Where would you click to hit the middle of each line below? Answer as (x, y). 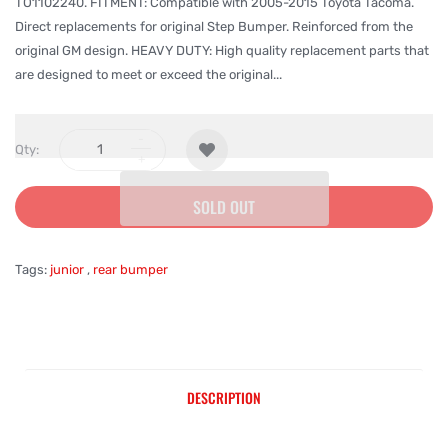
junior (67, 269)
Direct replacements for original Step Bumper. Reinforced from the (214, 26)
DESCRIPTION (224, 397)
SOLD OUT (224, 207)
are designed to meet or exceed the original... (148, 74)
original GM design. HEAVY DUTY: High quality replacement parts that (222, 50)
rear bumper (130, 269)
